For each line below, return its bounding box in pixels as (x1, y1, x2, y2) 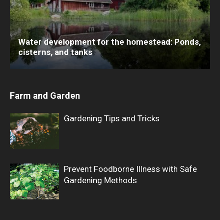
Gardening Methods (64, 175, 137, 186)
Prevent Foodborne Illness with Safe (64, 164, 197, 174)
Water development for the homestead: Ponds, (18, 37, 201, 47)
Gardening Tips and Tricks (64, 113, 160, 124)
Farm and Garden (10, 90, 80, 101)
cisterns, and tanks (18, 47, 92, 57)
